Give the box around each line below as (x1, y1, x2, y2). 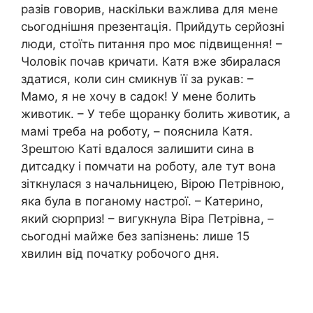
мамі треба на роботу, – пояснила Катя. (21, 124, 253, 138)
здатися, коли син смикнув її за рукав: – (21, 71, 254, 86)
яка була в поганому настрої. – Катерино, (21, 194, 263, 208)
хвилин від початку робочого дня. (21, 246, 219, 261)
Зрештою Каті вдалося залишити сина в (21, 141, 254, 156)
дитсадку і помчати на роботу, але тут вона (21, 159, 276, 173)
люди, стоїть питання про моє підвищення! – (21, 36, 282, 51)
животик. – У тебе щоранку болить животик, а (21, 106, 291, 121)
